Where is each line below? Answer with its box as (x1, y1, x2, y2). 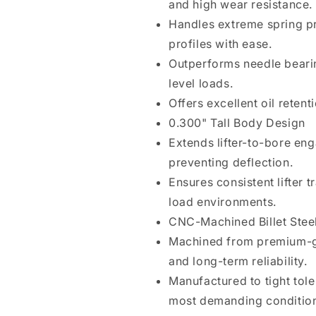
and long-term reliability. (169, 254, 308, 268)
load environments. (169, 195, 276, 209)
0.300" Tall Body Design (169, 116, 305, 130)
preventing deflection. (169, 155, 293, 169)
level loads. (169, 76, 233, 90)
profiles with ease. (169, 37, 272, 51)
